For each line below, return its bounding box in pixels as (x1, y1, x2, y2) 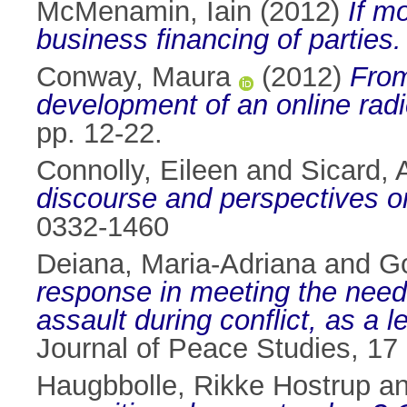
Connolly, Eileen (36, 154, 238, 187)
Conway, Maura (36, 61, 231, 94)
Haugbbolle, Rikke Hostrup (36, 370, 371, 402)
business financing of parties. (36, 24, 402, 56)
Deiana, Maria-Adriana (36, 248, 316, 281)
